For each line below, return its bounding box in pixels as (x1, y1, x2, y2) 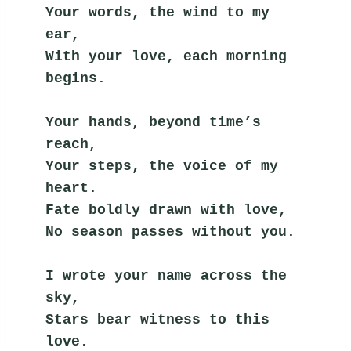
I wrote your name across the (45, 267, 288, 284)
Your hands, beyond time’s (45, 114, 262, 130)
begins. (45, 70, 107, 86)
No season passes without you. (45, 223, 296, 240)
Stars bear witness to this (45, 311, 270, 327)
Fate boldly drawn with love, (45, 201, 288, 218)
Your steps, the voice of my (45, 157, 279, 174)
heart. (45, 179, 98, 196)
